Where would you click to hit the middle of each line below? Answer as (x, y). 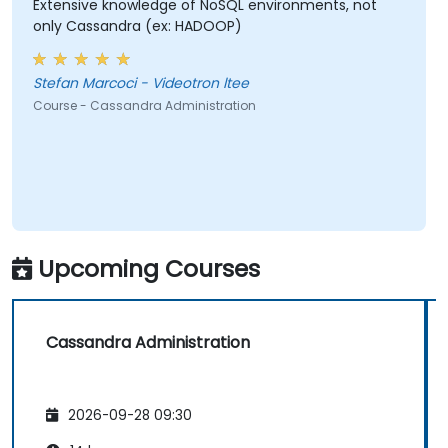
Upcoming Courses (149, 268)
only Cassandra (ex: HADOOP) (137, 26)
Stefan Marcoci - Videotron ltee (140, 83)
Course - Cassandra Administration (144, 106)
